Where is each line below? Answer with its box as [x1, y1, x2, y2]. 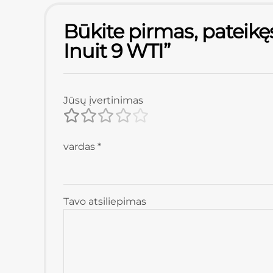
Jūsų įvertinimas [63, 94, 143, 107]
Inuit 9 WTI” [63, 39, 171, 63]
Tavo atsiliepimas [63, 196, 146, 208]
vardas [63, 141, 97, 153]
